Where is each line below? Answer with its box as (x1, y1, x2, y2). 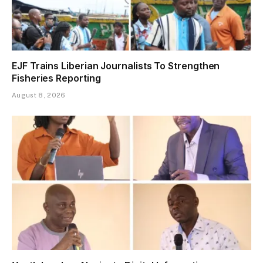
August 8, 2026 (12, 91, 66, 99)
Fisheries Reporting (12, 72, 101, 84)
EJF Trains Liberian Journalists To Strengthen (12, 59, 220, 72)
